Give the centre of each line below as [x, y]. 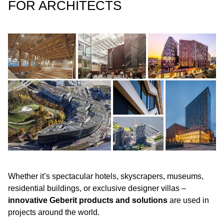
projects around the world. [54, 212]
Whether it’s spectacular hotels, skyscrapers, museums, [106, 176]
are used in [189, 200]
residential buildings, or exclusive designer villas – [97, 188]
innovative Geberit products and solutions [89, 200]
